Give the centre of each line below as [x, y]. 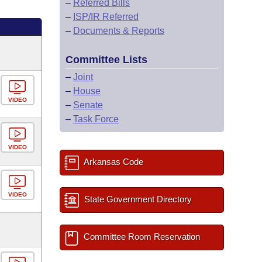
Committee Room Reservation [141, 237]
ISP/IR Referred [106, 17]
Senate [88, 105]
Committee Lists [106, 60]
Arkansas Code [113, 162]
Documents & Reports [119, 31]
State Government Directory [137, 199]
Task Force [96, 119]
